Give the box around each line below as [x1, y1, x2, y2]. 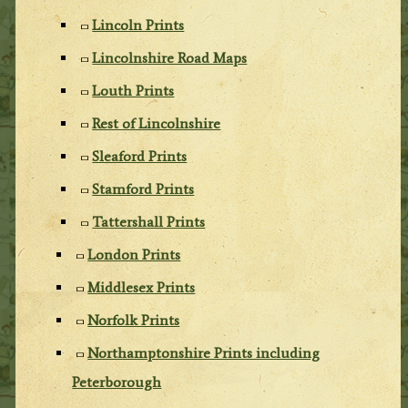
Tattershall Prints [92, 212, 206, 230]
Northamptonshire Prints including [87, 343, 321, 362]
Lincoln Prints [92, 15, 185, 34]
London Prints [87, 245, 181, 263]
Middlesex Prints [87, 278, 196, 296]
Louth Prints [92, 81, 175, 99]
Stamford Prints [92, 179, 195, 198]
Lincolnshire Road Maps [92, 48, 248, 66]
